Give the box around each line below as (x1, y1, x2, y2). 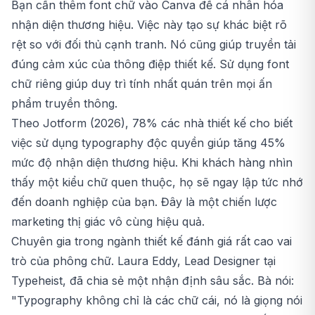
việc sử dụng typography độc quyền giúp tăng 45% (11, 136, 285, 150)
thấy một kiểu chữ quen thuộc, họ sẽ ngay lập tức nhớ (11, 175, 303, 189)
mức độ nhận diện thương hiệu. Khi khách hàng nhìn (11, 155, 292, 169)
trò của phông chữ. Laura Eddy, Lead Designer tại (11, 254, 276, 268)
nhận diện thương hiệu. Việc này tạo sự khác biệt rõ (11, 18, 287, 32)
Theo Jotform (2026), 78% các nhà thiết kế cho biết (11, 116, 292, 130)
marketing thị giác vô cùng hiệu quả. (11, 214, 205, 229)
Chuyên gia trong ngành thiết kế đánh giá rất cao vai (11, 234, 292, 248)
